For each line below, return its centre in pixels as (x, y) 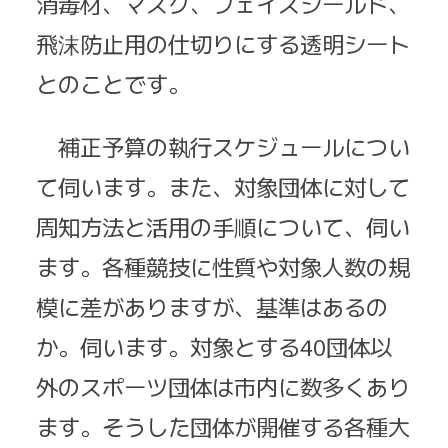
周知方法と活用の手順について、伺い (223, 225)
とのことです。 (113, 83)
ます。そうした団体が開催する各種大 (223, 425)
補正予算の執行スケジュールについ (223, 145)
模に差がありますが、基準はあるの (212, 305)
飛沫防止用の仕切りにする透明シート (223, 43)
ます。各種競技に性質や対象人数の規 (223, 265)
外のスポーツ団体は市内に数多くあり (223, 385)
